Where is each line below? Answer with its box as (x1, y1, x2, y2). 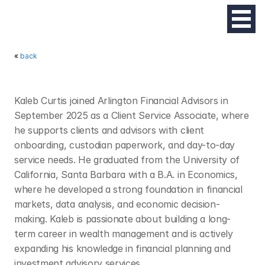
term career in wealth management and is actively (14, 228, 233, 240)
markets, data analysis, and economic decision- (14, 198, 220, 210)
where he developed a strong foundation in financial (14, 183, 243, 195)
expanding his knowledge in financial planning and (14, 243, 231, 254)
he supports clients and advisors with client (14, 124, 204, 136)
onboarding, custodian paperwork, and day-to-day (14, 139, 235, 151)
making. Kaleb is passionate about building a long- (14, 213, 231, 225)
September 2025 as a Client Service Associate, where (14, 109, 249, 121)
